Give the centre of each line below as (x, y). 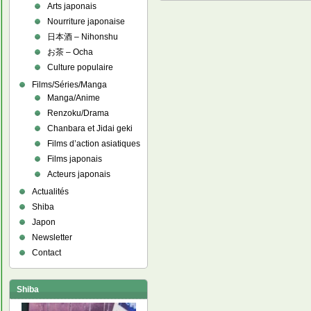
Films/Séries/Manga (70, 85)
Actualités (51, 192)
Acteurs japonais (79, 174)
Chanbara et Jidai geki (90, 128)
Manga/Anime (74, 98)
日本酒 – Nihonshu (83, 37)
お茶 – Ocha (70, 52)
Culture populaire (81, 67)
